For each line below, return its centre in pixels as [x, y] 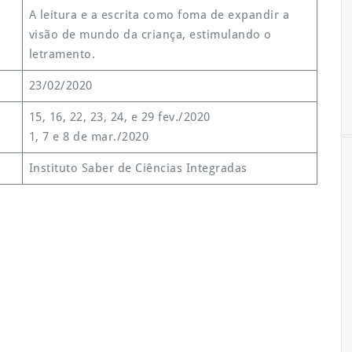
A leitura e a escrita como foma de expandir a [159, 15]
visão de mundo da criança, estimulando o [150, 35]
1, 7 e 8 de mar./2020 [88, 137]
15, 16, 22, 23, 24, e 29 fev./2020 [119, 117]
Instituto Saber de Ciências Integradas [138, 168]
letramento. [62, 54]
